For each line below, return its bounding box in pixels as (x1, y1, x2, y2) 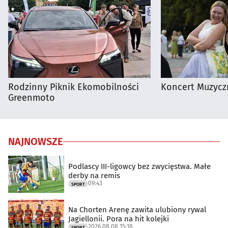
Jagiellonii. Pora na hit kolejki (68, 214, 169, 223)
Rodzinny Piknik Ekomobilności (8, 81, 139, 93)
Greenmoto (8, 92, 55, 104)
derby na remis (68, 170, 120, 180)
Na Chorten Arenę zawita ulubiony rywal (68, 205, 206, 214)
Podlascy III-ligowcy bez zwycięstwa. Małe (68, 161, 211, 171)
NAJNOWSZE (8, 135, 63, 148)
